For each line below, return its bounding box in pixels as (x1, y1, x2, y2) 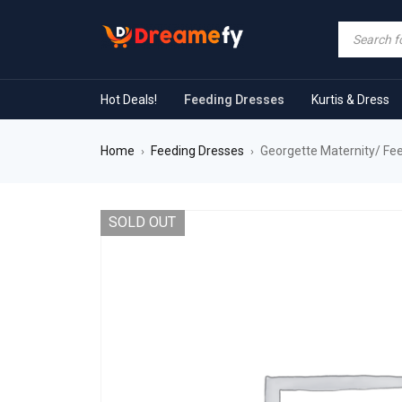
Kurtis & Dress (311, 92, 389, 107)
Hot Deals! (100, 92, 157, 107)
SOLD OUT (109, 214, 176, 231)
